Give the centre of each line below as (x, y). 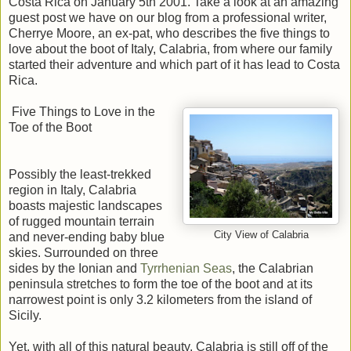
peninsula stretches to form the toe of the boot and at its (161, 284)
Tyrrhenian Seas (186, 268)
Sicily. (25, 315)
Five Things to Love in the (82, 111)
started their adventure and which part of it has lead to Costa (174, 64)
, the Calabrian (273, 268)
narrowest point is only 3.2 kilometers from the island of (160, 299)
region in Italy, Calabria (72, 190)
